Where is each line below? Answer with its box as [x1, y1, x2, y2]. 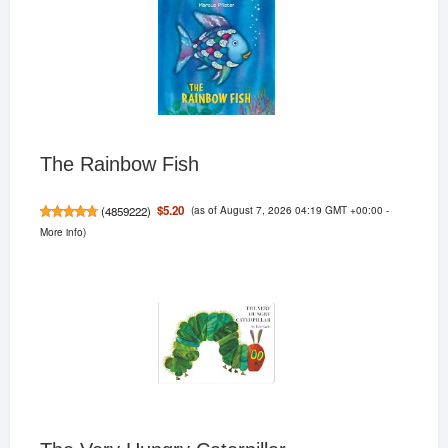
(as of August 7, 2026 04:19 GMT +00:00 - [190, 201, 389, 217]
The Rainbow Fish [39, 152, 199, 175]
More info [39, 224, 83, 240]
